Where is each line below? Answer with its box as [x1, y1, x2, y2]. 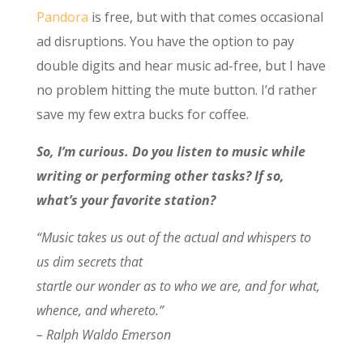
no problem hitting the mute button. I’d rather [36, 81, 317, 100]
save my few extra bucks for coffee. [36, 105, 249, 124]
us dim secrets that [36, 253, 143, 271]
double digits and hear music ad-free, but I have [36, 57, 326, 75]
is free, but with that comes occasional [88, 8, 323, 27]
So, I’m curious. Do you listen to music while [36, 143, 305, 161]
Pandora [36, 8, 88, 27]
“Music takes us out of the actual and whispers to [36, 228, 311, 247]
